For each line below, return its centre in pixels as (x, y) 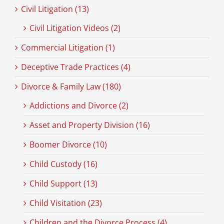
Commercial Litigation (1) (68, 48)
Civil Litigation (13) (55, 9)
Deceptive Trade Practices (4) (75, 67)
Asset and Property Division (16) (89, 125)
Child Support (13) (63, 184)
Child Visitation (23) (65, 203)
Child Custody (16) (63, 164)
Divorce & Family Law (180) (71, 87)
